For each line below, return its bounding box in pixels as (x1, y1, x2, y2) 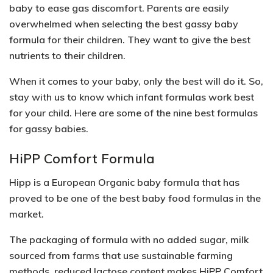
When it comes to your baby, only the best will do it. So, (9, 74, 263, 87)
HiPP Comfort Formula (9, 150, 155, 167)
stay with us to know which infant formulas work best (9, 90, 254, 103)
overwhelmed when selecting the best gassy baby (9, 17, 238, 30)
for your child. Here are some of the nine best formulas (9, 106, 258, 119)
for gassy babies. (9, 122, 91, 135)
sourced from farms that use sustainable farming (9, 249, 233, 262)
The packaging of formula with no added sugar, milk (9, 233, 249, 246)
